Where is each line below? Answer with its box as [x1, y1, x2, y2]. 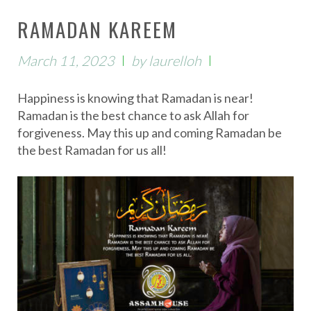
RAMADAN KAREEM [17, 14, 178, 44]
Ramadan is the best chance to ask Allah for [17, 108, 249, 123]
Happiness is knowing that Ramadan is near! [17, 90, 253, 106]
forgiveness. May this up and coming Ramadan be [17, 125, 282, 140]
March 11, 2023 [17, 52, 115, 69]
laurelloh [149, 52, 201, 69]
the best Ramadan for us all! [17, 142, 167, 158]
